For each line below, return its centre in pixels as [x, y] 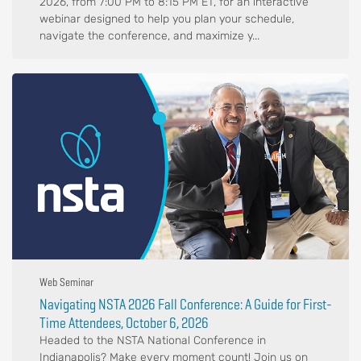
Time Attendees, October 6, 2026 [124, 323]
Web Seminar [66, 282]
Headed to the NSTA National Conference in [153, 340]
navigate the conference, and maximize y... [149, 36]
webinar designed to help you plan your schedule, [167, 19]
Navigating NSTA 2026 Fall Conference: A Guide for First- [186, 304]
